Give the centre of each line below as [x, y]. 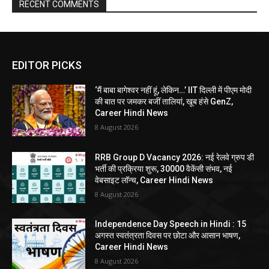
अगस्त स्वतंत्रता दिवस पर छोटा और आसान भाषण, [168, 236]
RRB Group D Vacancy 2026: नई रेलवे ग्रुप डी [175, 157]
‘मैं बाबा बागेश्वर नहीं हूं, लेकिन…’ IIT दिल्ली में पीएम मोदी [174, 90]
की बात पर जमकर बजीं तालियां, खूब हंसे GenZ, [164, 102]
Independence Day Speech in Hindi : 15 [171, 224]
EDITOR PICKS [47, 65]
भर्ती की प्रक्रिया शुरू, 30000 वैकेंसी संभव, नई [164, 168]
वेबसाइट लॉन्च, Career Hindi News [154, 180]
